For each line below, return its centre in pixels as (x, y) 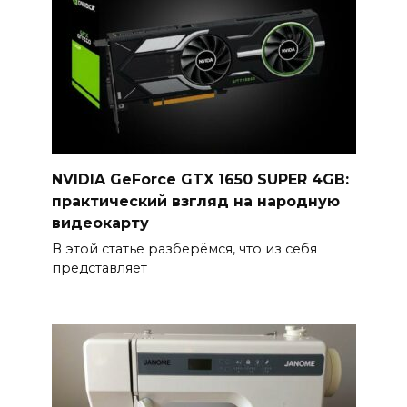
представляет (99, 268)
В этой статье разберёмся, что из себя (184, 248)
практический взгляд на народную (195, 201)
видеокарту (100, 223)
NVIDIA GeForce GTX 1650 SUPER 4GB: (200, 179)
